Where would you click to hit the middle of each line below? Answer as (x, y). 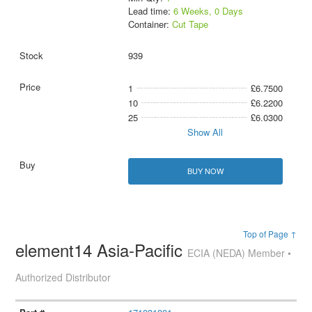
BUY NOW (205, 171)
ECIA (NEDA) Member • (240, 252)
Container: (150, 24)
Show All (205, 132)
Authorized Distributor (63, 277)
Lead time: (150, 11)
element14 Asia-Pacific (102, 249)
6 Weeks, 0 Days (208, 11)
